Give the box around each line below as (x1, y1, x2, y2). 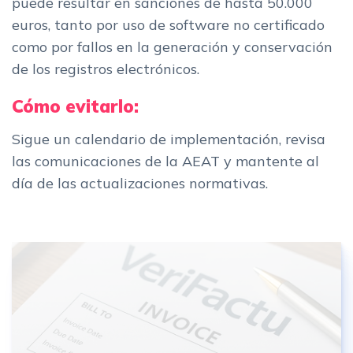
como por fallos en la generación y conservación (12, 37, 333, 56)
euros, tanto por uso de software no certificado (12, 15, 325, 34)
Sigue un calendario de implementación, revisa (12, 129, 325, 148)
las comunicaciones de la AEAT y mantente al (12, 151, 319, 170)
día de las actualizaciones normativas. (12, 173, 268, 192)
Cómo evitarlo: (12, 94, 139, 117)
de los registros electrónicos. (12, 59, 199, 78)
